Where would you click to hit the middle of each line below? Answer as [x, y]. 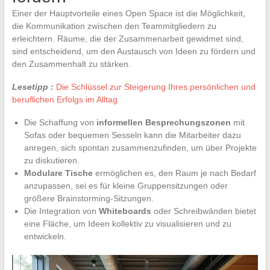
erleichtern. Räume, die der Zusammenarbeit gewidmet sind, [127, 38]
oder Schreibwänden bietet [203, 211]
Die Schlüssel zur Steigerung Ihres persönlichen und [155, 86]
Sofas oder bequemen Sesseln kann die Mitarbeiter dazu [132, 135]
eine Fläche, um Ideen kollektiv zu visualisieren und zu [127, 223]
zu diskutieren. [52, 160]
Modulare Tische [58, 173]
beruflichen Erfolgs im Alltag [64, 99]
